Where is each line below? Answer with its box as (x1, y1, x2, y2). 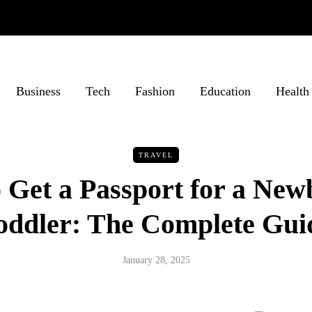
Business (16, 84, 61, 98)
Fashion (135, 84, 175, 98)
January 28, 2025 (122, 255, 190, 265)
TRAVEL (139, 151, 173, 159)
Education (200, 84, 251, 98)
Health (276, 84, 309, 98)
